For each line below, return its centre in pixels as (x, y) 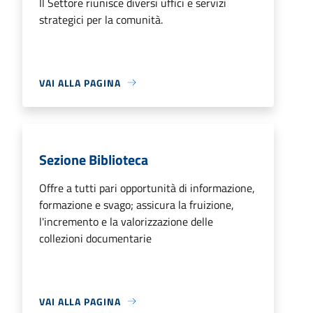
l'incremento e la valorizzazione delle (126, 221)
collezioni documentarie (95, 238)
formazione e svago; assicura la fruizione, (137, 204)
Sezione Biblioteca (94, 159)
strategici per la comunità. (101, 19)
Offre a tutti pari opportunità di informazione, (147, 188)
